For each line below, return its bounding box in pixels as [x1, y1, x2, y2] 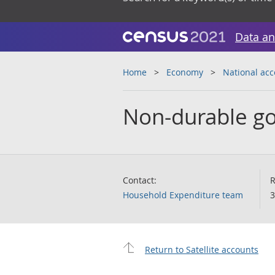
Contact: [123, 174, 157, 186]
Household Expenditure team [123, 189, 243, 201]
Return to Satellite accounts [145, 244, 258, 255]
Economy [166, 66, 203, 78]
